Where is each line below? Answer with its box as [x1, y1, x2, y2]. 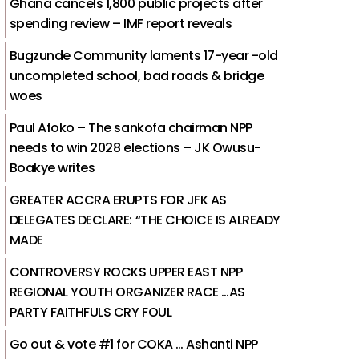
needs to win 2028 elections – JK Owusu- [9, 138, 261, 157]
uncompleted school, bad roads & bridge [9, 66, 264, 85]
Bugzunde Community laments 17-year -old [9, 46, 278, 65]
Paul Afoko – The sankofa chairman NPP [9, 118, 252, 137]
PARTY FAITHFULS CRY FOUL [9, 302, 172, 321]
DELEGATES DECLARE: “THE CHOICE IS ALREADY [9, 210, 280, 229]
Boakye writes [9, 158, 95, 177]
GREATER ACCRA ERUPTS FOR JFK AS [9, 190, 227, 209]
